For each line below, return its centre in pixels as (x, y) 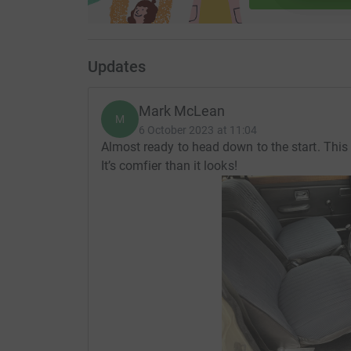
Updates (116, 67)
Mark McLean (182, 111)
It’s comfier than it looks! (169, 166)
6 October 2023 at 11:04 (198, 130)
